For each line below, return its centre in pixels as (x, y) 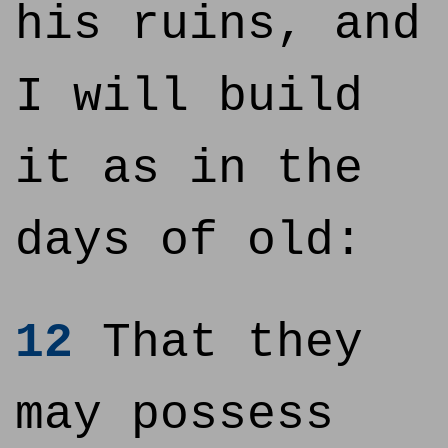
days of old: (189, 241)
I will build (189, 97)
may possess (174, 415)
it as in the (189, 169)
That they (218, 343)
